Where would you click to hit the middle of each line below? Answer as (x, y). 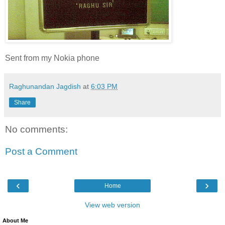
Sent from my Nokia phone (52, 58)
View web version (113, 205)
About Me (15, 221)
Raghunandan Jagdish (45, 87)
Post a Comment (41, 151)
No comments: (36, 130)
